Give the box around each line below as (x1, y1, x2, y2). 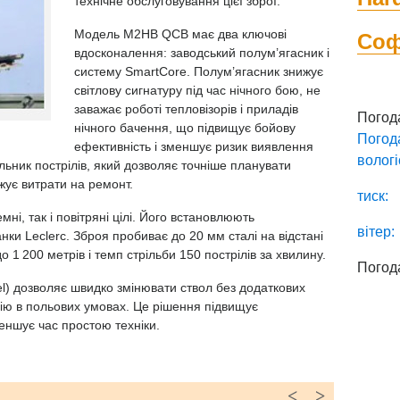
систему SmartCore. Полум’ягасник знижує (74, 64, 323, 79)
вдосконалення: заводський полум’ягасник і (74, 46, 329, 60)
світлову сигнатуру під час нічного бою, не (74, 83, 321, 97)
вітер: (357, 224, 396, 239)
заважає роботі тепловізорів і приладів (74, 102, 298, 116)
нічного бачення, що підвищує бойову (74, 121, 296, 135)
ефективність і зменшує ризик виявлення (74, 139, 313, 154)
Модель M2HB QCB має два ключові (74, 27, 287, 41)
